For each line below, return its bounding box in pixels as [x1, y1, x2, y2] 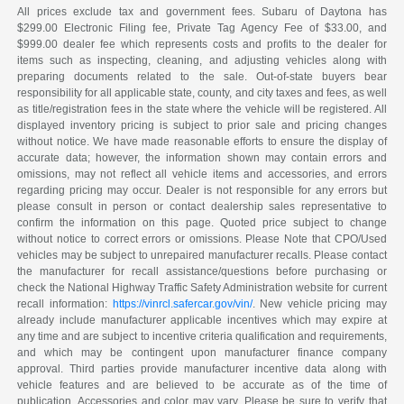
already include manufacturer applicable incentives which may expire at [17, 314, 387, 327]
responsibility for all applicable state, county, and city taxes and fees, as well [17, 87, 387, 100]
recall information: [17, 298, 113, 311]
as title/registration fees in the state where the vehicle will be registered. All [17, 103, 387, 116]
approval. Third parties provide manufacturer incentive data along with [17, 363, 387, 376]
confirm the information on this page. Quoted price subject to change [17, 216, 387, 230]
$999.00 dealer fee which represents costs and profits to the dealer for [17, 38, 387, 51]
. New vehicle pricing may [252, 298, 387, 311]
